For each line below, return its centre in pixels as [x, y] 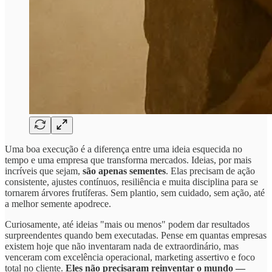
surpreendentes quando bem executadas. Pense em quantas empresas [136, 235]
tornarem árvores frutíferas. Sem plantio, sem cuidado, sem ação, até [135, 192]
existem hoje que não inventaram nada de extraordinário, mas [122, 246]
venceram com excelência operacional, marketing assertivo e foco [130, 257]
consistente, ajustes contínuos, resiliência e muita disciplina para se [131, 182]
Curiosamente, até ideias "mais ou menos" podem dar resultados [127, 224]
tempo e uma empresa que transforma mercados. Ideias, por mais [128, 160]
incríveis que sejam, [44, 171]
